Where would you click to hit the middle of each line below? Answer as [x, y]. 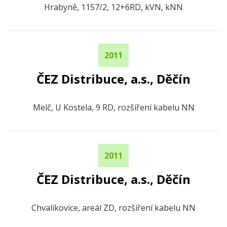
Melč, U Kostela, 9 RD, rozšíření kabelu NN [113, 107]
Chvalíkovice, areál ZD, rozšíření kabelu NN [113, 208]
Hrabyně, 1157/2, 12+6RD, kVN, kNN [113, 7]
